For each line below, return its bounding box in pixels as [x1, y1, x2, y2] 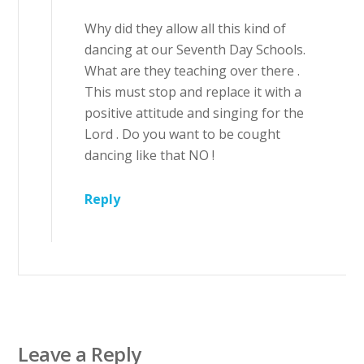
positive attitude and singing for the [84, 103, 305, 122]
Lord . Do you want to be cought [84, 124, 281, 143]
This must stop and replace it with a [84, 82, 302, 101]
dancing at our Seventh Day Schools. [84, 40, 306, 58]
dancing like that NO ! [84, 145, 215, 164]
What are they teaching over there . [84, 61, 301, 80]
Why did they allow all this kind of [84, 19, 287, 37]
